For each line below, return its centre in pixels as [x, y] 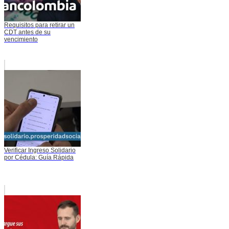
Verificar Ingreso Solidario [40, 151]
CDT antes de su [27, 32]
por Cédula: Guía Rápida [39, 158]
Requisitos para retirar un [39, 25]
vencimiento [21, 40]
